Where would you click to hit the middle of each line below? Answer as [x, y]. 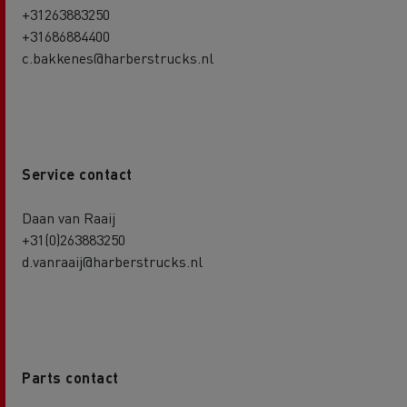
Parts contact [70, 377]
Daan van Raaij [69, 217]
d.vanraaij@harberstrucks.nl [112, 261]
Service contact [77, 174]
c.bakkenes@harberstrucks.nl [118, 57]
